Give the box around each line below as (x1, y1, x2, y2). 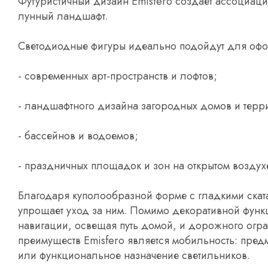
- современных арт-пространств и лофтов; (18, 68, 217, 84)
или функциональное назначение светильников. (18, 247, 250, 263)
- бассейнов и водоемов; (18, 127, 138, 144)
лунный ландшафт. (18, 8, 108, 24)
